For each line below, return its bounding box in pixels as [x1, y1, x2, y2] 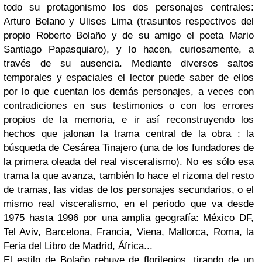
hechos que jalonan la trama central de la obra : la [4, 128, 254, 139]
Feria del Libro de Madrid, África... [4, 240, 153, 251]
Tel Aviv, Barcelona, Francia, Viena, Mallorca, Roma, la [4, 226, 254, 237]
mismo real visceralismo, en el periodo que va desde [4, 198, 254, 209]
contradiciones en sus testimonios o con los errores [4, 100, 254, 111]
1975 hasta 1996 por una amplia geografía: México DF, [4, 212, 254, 223]
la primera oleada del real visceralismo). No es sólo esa [4, 156, 254, 167]
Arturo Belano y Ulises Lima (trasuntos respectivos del [4, 16, 254, 27]
